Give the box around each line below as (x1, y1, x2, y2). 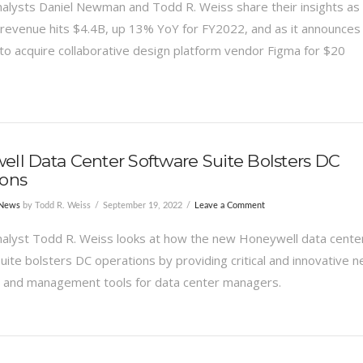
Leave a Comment (194, 200, 265, 210)
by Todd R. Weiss (19, 200, 91, 210)
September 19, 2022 (102, 200, 182, 210)
